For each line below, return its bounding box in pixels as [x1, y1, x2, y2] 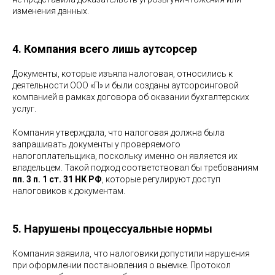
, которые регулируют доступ [102, 174, 220, 184]
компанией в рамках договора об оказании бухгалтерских [12, 91, 249, 102]
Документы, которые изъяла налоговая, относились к [12, 68, 233, 79]
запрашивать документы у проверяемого [12, 139, 180, 149]
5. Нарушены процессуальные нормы [12, 222, 212, 235]
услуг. [12, 103, 36, 114]
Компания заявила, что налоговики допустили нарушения [12, 248, 250, 258]
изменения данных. [12, 6, 89, 16]
